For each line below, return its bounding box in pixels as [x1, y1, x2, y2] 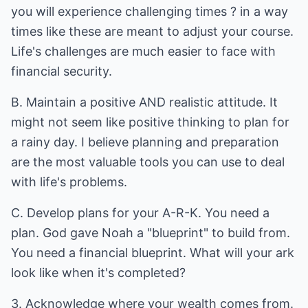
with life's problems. [11, 175, 127, 189]
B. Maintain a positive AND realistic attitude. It [11, 95, 278, 109]
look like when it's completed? [11, 265, 186, 280]
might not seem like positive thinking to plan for [11, 115, 289, 129]
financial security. [11, 64, 112, 78]
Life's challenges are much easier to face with [11, 44, 276, 58]
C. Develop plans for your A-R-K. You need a [11, 206, 269, 220]
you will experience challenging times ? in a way [11, 4, 288, 19]
